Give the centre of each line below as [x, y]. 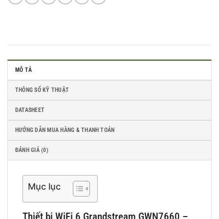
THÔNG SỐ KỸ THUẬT [42, 90]
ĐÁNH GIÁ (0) [32, 150]
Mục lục [44, 187]
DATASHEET [30, 110]
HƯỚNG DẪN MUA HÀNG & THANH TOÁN [65, 130]
